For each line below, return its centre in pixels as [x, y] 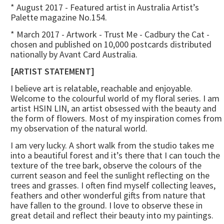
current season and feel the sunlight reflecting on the [110, 175]
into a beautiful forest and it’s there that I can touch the [115, 155]
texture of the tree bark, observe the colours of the [106, 165]
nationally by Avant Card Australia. [74, 54]
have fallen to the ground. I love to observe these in [106, 205]
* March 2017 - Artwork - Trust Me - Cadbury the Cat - [110, 34]
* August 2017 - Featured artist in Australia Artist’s [105, 7]
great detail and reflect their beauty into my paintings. [112, 215]
